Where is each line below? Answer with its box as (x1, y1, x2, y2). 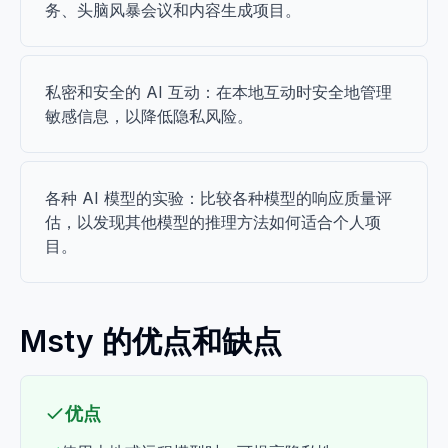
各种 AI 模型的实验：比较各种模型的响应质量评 (45, 188, 392, 208)
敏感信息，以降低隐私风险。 (45, 106, 253, 126)
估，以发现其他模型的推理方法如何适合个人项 (45, 212, 381, 232)
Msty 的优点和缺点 (20, 323, 282, 359)
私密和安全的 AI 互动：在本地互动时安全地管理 (45, 82, 392, 102)
